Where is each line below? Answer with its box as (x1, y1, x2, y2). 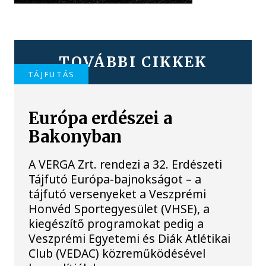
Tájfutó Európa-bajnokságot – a (28, 171, 202, 188)
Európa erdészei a (28, 108, 173, 129)
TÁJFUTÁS (27, 68, 75, 80)
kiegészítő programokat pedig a (28, 216, 204, 232)
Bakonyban (28, 126, 122, 148)
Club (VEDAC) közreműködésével (28, 245, 206, 262)
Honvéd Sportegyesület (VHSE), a (28, 201, 210, 217)
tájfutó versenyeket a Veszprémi (28, 186, 207, 202)
